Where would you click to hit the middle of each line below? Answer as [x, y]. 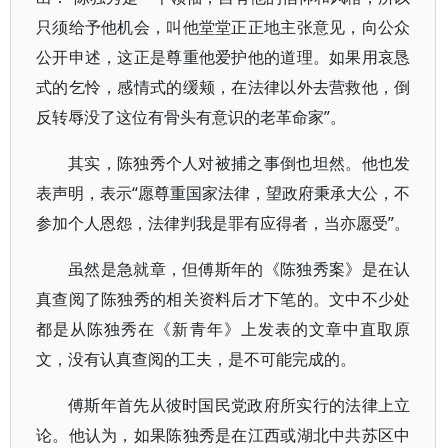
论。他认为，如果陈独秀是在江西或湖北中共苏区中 [223, 435]
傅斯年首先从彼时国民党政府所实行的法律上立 [239, 405]
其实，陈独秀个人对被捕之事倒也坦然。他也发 [239, 163]
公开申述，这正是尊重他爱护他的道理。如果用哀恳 [223, 57]
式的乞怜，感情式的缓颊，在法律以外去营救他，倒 [223, 87]
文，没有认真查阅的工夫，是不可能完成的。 [196, 359]
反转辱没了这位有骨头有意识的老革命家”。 [191, 117]
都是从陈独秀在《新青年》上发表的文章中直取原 [223, 329]
